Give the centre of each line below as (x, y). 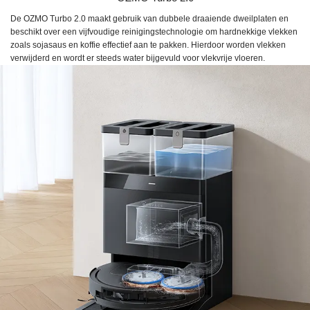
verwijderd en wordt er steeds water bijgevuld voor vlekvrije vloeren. (138, 58)
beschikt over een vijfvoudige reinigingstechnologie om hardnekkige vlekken (154, 31)
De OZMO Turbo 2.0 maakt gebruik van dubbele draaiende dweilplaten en (149, 18)
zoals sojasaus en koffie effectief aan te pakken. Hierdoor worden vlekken (148, 45)
